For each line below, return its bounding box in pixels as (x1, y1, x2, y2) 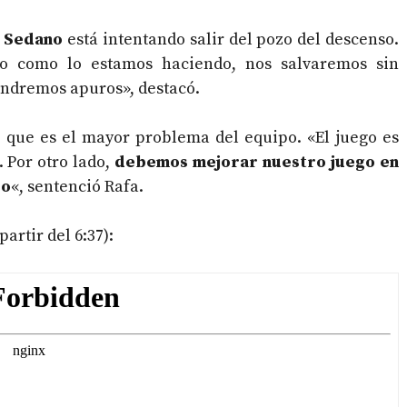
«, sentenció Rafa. (11, 176, 144, 198)
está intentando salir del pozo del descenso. (63, 29, 400, 51)
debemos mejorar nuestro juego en (114, 152, 400, 174)
